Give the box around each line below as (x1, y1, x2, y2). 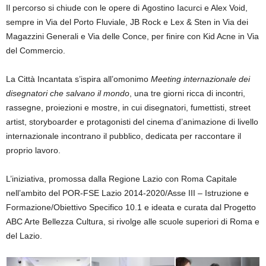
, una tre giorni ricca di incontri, (129, 88, 245, 98)
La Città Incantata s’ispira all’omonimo (6, 74, 151, 84)
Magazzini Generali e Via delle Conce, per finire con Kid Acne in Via (6, 31, 259, 41)
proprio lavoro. (6, 145, 61, 155)
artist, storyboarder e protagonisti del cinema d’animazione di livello (6, 117, 258, 126)
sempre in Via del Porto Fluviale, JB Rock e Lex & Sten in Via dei (6, 17, 248, 27)
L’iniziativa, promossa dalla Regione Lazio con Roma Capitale (6, 174, 237, 183)
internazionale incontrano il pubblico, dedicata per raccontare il (6, 131, 241, 141)
